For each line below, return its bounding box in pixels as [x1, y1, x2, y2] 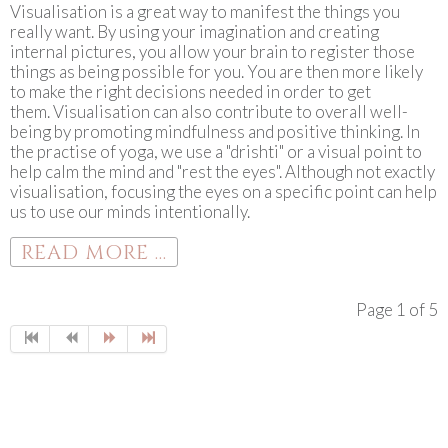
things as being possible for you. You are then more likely [10, 61, 423, 82]
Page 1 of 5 [356, 299, 438, 320]
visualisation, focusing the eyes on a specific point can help [10, 181, 437, 202]
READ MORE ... [21, 239, 167, 266]
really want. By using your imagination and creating [10, 21, 379, 42]
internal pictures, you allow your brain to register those [10, 41, 415, 62]
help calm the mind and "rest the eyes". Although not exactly [10, 161, 435, 182]
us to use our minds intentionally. [10, 201, 253, 222]
